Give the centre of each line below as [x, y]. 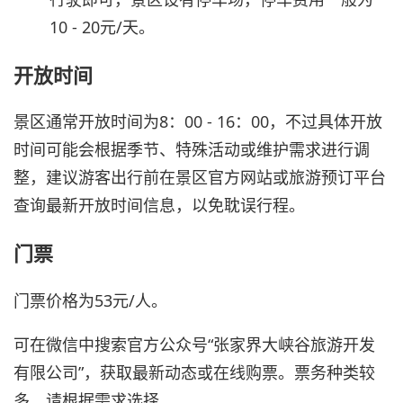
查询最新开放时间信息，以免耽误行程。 [159, 206]
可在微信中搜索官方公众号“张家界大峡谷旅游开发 [194, 344]
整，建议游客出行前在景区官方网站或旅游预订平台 [200, 178]
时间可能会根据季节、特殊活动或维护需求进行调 [192, 150]
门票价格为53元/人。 [90, 300]
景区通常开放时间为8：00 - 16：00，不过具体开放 [198, 122]
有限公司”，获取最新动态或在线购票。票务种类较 [194, 372]
